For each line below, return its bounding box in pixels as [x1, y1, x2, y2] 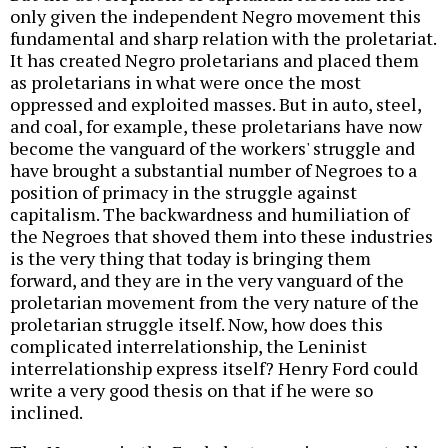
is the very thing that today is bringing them [10, 245, 371, 270]
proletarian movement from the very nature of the [10, 289, 419, 314]
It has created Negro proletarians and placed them [10, 47, 419, 72]
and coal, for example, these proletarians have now [10, 113, 422, 138]
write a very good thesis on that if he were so [10, 377, 373, 402]
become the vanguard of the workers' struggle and [10, 135, 415, 160]
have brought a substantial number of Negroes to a [10, 157, 417, 182]
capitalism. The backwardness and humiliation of [10, 201, 409, 226]
